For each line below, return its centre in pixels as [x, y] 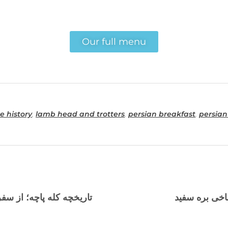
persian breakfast [162, 114]
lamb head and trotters [80, 114]
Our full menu [114, 41]
